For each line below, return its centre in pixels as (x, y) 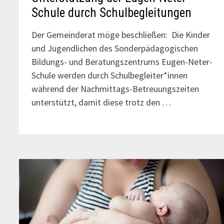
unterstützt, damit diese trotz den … (101, 102)
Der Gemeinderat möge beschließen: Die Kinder (121, 34)
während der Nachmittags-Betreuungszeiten (115, 88)
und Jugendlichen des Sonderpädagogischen (115, 48)
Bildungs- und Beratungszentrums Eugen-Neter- (122, 61)
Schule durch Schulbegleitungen (112, 12)
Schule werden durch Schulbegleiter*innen (110, 75)
